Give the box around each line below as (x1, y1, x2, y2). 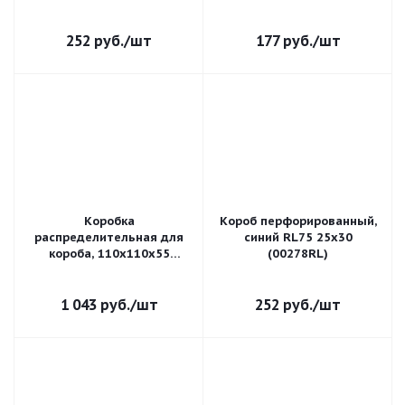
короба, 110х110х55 (48, 246, 170, 261)
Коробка (83, 213, 135, 229)
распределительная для (34, 230, 184, 245)
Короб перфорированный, (219, 213, 377, 229)
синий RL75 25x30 (243, 230, 353, 245)
